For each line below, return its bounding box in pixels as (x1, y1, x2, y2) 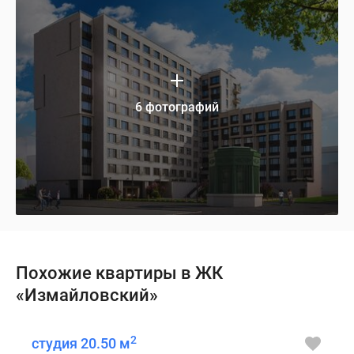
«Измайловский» (16, 285, 158, 306)
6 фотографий (135, 100, 219, 115)
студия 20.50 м (32, 335, 130, 352)
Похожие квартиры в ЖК (16, 263, 223, 284)
